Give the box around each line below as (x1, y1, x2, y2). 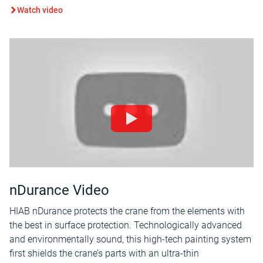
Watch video (17, 5, 63, 15)
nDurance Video (9, 182, 109, 198)
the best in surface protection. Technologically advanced (9, 220, 242, 231)
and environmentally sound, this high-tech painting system (9, 234, 251, 245)
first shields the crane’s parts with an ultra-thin (9, 248, 199, 259)
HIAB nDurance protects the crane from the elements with (9, 205, 245, 217)
